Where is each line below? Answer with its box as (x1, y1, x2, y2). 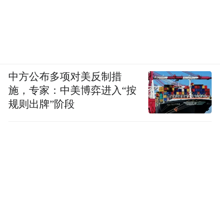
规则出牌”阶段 (8, 99, 75, 110)
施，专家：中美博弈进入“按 (8, 85, 137, 96)
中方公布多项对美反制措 (8, 71, 122, 82)
